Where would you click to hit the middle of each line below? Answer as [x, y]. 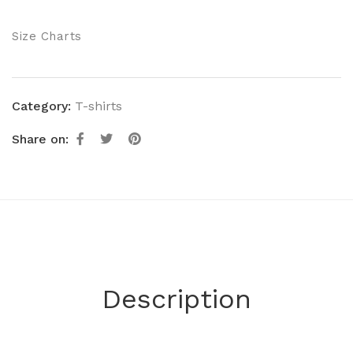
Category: [41, 106]
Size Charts [47, 36]
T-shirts [98, 106]
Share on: [40, 139]
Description [176, 299]
